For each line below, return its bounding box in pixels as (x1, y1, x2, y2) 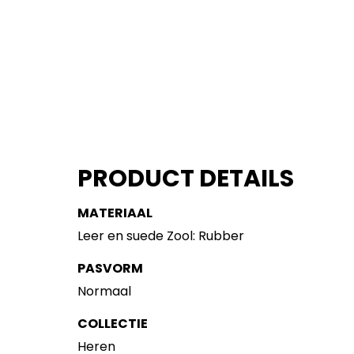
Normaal (77, 282, 132, 301)
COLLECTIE (77, 314, 149, 333)
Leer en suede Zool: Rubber (77, 227, 245, 246)
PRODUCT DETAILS (77, 162, 295, 196)
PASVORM (77, 259, 144, 278)
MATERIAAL (77, 204, 153, 223)
